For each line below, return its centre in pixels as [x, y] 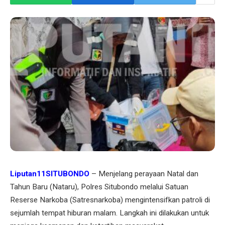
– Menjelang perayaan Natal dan [144, 174]
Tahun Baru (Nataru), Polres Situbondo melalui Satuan [99, 187]
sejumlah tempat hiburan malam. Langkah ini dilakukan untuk [109, 213]
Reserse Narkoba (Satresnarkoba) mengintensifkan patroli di [110, 200]
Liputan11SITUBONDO [50, 174]
